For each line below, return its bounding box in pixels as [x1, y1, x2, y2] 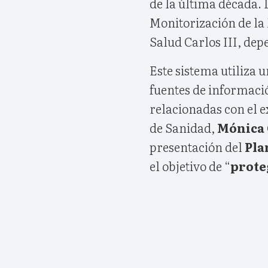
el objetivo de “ [150, 156, 230, 175]
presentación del [150, 137, 245, 156]
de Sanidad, [150, 118, 217, 136]
